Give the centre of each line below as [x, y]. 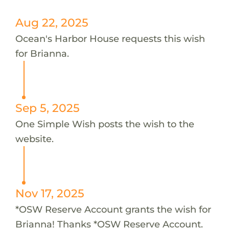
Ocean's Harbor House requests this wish [110, 38]
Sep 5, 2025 [47, 108]
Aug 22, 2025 [52, 22]
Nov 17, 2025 [50, 193]
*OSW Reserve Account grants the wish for [113, 209]
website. [34, 139]
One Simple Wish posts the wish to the [105, 124]
